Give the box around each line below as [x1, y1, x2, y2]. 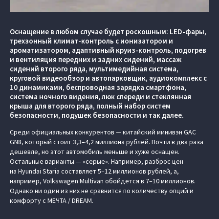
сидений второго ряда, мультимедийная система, [10, 64, 178, 74]
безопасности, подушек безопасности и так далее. [10, 110, 184, 120]
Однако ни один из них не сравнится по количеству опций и [10, 186, 194, 196]
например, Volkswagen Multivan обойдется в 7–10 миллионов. [10, 176, 196, 186]
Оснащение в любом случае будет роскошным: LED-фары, [10, 27, 206, 37]
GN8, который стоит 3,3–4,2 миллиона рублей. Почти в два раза [10, 137, 203, 147]
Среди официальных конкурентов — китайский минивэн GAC [10, 128, 196, 137]
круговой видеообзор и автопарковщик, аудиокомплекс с [10, 73, 207, 83]
